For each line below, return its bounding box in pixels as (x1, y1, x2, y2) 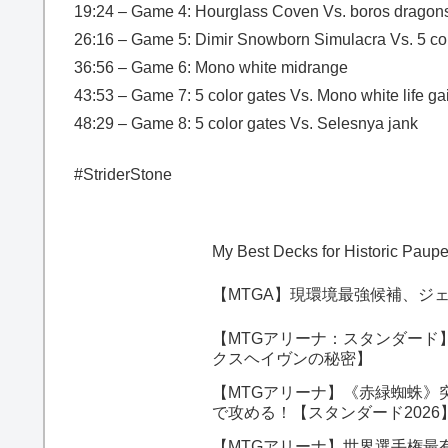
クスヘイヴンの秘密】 (211, 349, 372, 367)
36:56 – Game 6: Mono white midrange (74, 59, 348, 77)
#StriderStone (74, 165, 172, 183)
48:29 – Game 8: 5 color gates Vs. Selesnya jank (74, 115, 418, 133)
